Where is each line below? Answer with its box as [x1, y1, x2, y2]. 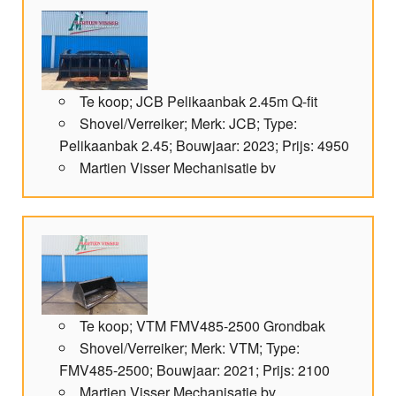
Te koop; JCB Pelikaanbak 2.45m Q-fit [80, 91, 317, 112]
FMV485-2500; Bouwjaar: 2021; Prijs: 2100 [59, 360, 330, 381]
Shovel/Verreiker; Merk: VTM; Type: [80, 338, 300, 359]
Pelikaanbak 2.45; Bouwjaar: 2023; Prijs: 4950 [59, 135, 349, 156]
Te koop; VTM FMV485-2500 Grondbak [80, 316, 325, 337]
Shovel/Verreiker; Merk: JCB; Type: [80, 113, 297, 134]
